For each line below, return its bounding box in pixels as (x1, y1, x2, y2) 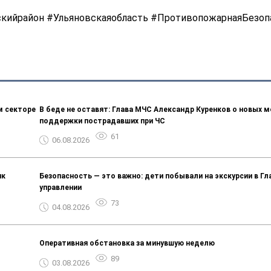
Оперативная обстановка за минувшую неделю (39, 239, 215, 248)
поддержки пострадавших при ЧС (39, 116, 165, 125)
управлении (39, 183, 82, 192)
